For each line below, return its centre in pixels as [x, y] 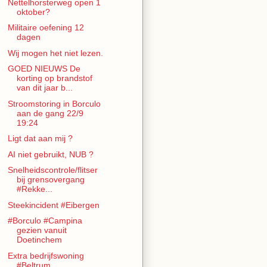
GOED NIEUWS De [44, 69]
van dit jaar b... [44, 88]
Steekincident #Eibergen [53, 205]
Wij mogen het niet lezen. [55, 53]
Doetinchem [39, 240]
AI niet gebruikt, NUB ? [50, 154]
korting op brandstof [54, 78]
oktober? [33, 12]
